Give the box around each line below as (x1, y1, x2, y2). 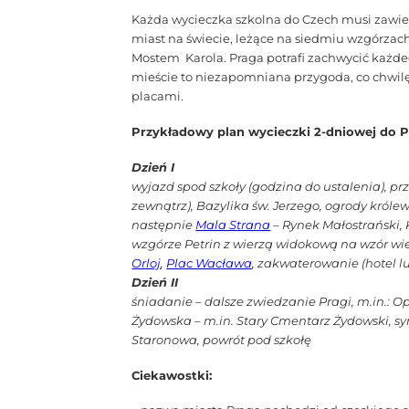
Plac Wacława (166, 255, 253, 270)
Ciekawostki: (131, 367, 213, 383)
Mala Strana (195, 216, 271, 232)
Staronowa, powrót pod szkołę (131, 331, 312, 347)
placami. (131, 88, 184, 103)
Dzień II (131, 274, 179, 289)
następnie (131, 216, 196, 232)
